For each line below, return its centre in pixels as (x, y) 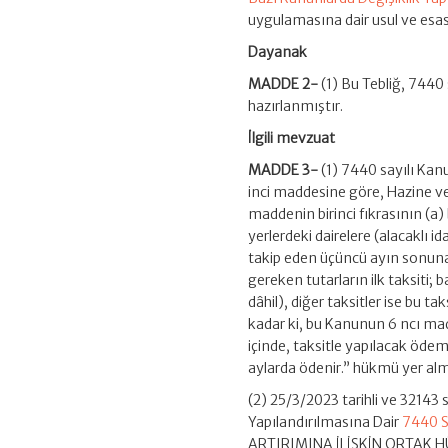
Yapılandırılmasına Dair (325, 422)
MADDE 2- (283, 84)
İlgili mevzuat (292, 138)
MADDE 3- (283, 170)
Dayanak (278, 52)
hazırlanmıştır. (296, 106)
